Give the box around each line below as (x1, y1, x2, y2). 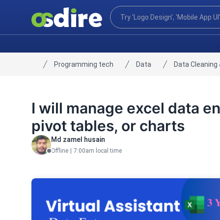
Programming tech (54, 60, 113, 68)
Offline (51, 147, 68, 154)
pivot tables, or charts (31, 117, 185, 135)
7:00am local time (74, 147, 122, 154)
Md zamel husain (51, 136, 105, 143)
